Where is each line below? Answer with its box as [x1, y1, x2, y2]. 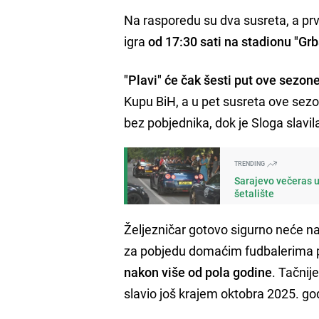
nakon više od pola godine [124, 263, 273, 281]
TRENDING [234, 158, 267, 168]
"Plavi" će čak [124, 70, 202, 88]
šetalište [234, 186, 275, 200]
